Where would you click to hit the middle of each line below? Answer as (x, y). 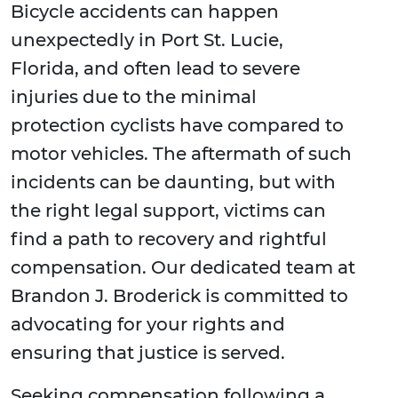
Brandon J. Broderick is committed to (179, 296)
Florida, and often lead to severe (155, 69)
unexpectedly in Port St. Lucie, (147, 40)
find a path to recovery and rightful (169, 239)
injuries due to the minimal (134, 97)
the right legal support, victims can (168, 211)
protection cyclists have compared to (177, 126)
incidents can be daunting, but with (173, 183)
